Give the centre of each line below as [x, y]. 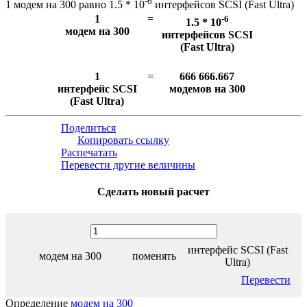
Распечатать [89, 153]
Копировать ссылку [123, 140]
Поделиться [88, 128]
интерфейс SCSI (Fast [237, 249]
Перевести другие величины [128, 165]
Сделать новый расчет [153, 192]
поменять [154, 256]
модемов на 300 [207, 89]
